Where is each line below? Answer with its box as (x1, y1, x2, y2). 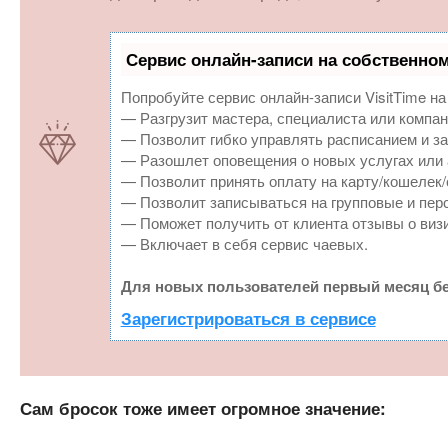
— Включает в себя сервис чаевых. (120, 233, 368, 254)
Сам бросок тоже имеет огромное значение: (19, 396, 386, 420)
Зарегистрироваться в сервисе (120, 306, 376, 330)
